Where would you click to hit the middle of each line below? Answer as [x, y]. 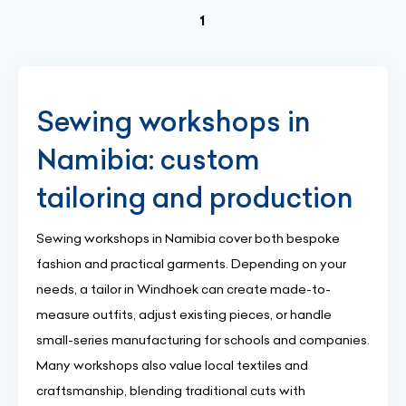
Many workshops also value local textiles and [172, 365]
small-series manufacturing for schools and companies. [203, 340]
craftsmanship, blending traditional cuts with [171, 391]
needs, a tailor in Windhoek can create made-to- [184, 289]
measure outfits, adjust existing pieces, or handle [184, 314]
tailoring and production [195, 198]
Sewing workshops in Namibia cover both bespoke [188, 238]
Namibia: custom [148, 159]
